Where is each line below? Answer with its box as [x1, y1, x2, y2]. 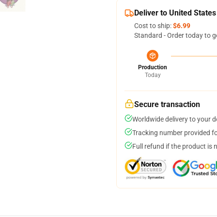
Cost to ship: [134, 22, 173, 30]
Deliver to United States [134, 8, 216, 17]
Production [138, 64, 167, 71]
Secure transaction [134, 100, 200, 109]
